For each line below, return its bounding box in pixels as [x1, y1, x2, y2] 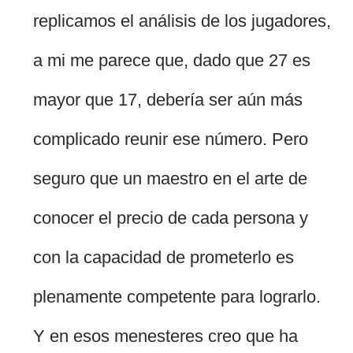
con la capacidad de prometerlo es [33, 247, 295, 268]
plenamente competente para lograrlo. [33, 287, 321, 307]
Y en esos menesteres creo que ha [33, 326, 299, 347]
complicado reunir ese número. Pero [33, 129, 309, 150]
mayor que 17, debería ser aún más [33, 90, 303, 110]
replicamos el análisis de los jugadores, [33, 11, 332, 32]
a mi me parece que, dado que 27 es [33, 50, 311, 71]
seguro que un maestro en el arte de [33, 169, 308, 189]
